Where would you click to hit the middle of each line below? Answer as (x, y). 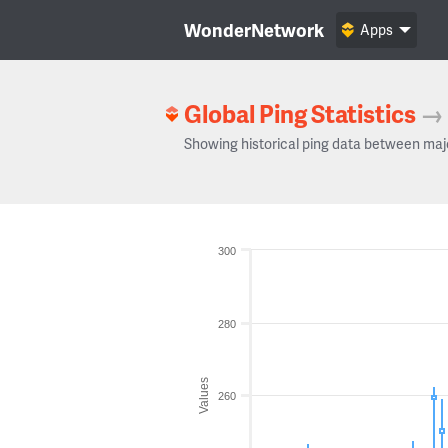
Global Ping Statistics (300, 113)
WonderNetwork (254, 29)
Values (204, 395)
